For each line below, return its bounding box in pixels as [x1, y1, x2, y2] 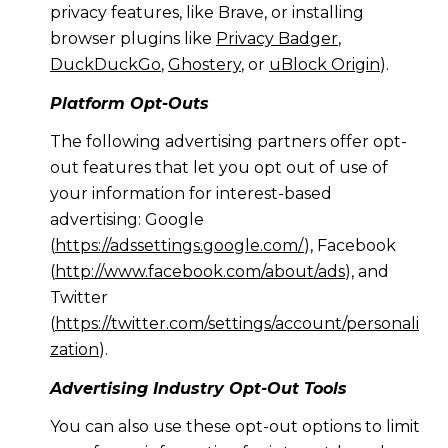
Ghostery [167, 55, 241, 75]
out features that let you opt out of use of [49, 158, 388, 178]
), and [344, 262, 389, 282]
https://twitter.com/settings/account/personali [54, 314, 419, 334]
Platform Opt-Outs [49, 93, 209, 113]
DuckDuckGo [49, 55, 161, 75]
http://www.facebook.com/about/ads [54, 262, 345, 282]
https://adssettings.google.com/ [54, 236, 304, 256]
